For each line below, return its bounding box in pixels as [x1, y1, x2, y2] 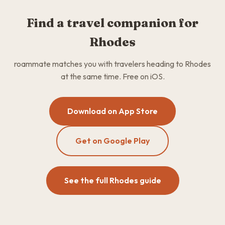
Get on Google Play [75, 136, 150, 146]
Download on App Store [67, 106, 158, 116]
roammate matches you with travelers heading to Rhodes [14, 59, 211, 69]
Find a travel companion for [27, 16, 198, 30]
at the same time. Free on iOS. [60, 71, 165, 81]
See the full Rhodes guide [64, 175, 161, 185]
